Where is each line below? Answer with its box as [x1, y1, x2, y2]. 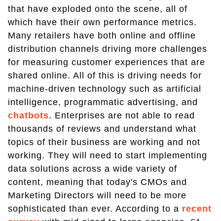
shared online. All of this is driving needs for [8, 70, 202, 80]
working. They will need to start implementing [8, 150, 207, 160]
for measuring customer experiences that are [8, 57, 205, 67]
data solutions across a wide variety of [8, 163, 177, 174]
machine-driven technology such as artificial [8, 83, 201, 94]
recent [182, 203, 212, 214]
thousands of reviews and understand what [8, 123, 196, 134]
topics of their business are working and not [8, 137, 200, 147]
